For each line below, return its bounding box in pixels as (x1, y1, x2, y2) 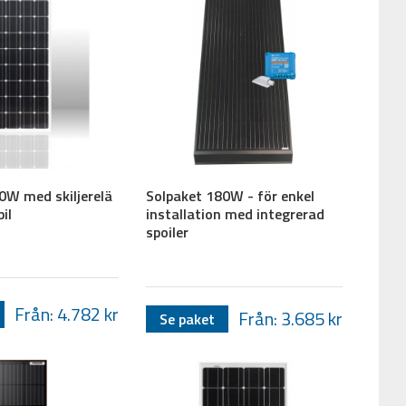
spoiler (146, 221, 189, 244)
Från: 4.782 (14, 300, 105, 329)
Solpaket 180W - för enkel (146, 185, 315, 208)
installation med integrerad (146, 203, 325, 226)
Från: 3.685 (237, 304, 328, 333)
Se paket (159, 308, 216, 331)
